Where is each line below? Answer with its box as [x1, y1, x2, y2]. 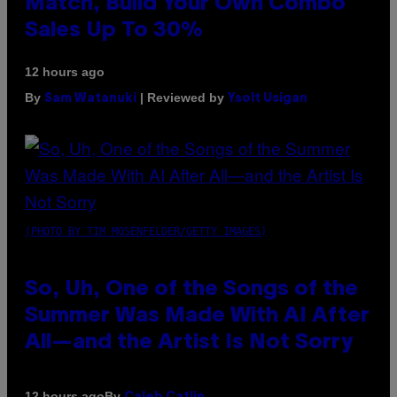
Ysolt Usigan [228, 92, 307, 105]
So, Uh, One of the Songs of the [25, 279, 358, 300]
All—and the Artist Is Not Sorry [25, 332, 353, 353]
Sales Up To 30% [25, 20, 203, 41]
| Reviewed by [136, 90, 228, 105]
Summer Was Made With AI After [25, 306, 370, 326]
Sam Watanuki [44, 92, 136, 105]
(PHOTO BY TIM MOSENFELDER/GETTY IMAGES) [25, 224, 267, 237]
